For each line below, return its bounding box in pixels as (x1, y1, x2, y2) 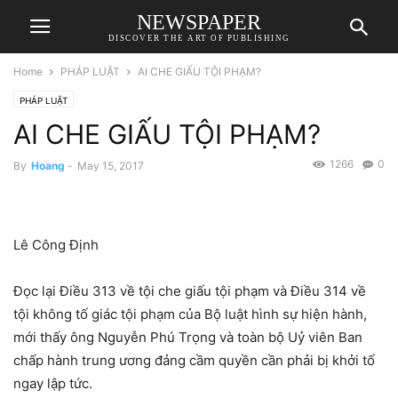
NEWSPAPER (137, 10, 261, 34)
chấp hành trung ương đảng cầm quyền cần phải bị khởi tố (13, 352, 375, 370)
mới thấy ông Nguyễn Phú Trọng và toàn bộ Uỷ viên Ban (13, 329, 362, 346)
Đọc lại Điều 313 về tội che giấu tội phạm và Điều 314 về (13, 283, 366, 300)
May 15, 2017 (77, 159, 144, 172)
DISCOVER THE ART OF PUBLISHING (107, 33, 291, 43)
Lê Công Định (13, 236, 99, 254)
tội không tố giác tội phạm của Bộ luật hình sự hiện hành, (13, 306, 367, 323)
